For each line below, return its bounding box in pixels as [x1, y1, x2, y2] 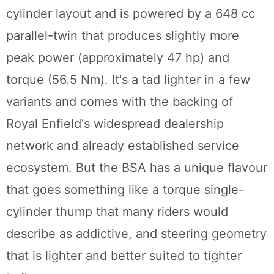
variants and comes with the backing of [6, 94, 233, 109]
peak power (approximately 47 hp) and [6, 50, 229, 65]
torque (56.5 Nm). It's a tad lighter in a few [6, 72, 250, 87]
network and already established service [6, 138, 239, 154]
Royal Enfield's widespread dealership [6, 116, 224, 131]
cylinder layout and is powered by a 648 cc [6, 6, 255, 21]
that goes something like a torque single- [6, 182, 244, 198]
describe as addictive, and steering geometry [6, 226, 267, 242]
